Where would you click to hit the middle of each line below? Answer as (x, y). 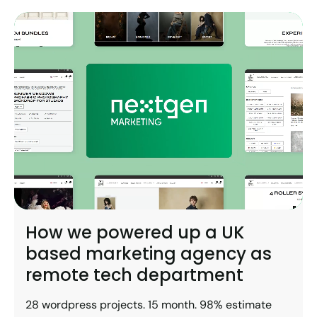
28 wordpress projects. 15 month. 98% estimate (149, 304)
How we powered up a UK (135, 232)
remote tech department (134, 275)
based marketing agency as (149, 253)
